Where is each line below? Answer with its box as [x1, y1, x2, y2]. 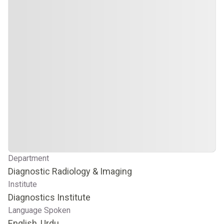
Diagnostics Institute [8, 192, 90, 202]
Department [8, 153, 49, 163]
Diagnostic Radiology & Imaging [8, 166, 132, 176]
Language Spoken [8, 205, 70, 215]
